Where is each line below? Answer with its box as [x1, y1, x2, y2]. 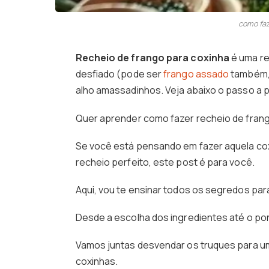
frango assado [163, 67, 229, 81]
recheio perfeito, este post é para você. [75, 155, 255, 169]
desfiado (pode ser [75, 67, 164, 81]
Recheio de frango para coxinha [75, 51, 229, 65]
